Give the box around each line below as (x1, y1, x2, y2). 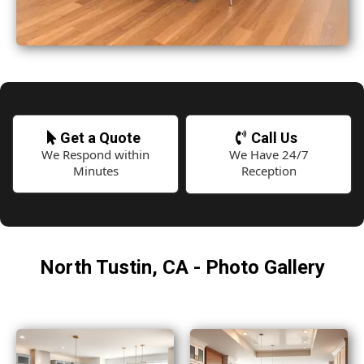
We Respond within (41, 146, 149, 162)
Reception (240, 162, 297, 179)
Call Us (251, 129, 297, 146)
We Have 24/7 (228, 146, 309, 162)
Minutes (72, 162, 119, 179)
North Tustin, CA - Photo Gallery (39, 256, 325, 279)
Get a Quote (59, 129, 141, 146)
